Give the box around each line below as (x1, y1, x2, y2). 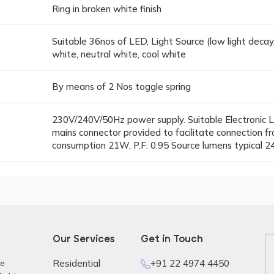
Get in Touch (140, 234, 203, 245)
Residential (53, 257, 101, 270)
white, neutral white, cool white (52, 48, 187, 61)
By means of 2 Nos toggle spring (52, 81, 191, 93)
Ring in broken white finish (52, 2, 162, 15)
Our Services (53, 234, 115, 245)
